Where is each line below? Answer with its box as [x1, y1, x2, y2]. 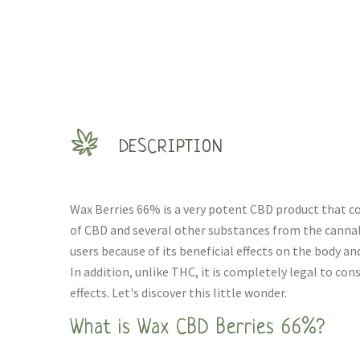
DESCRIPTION [119, 137, 223, 157]
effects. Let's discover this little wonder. [70, 284, 287, 301]
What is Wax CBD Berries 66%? [70, 317, 325, 339]
